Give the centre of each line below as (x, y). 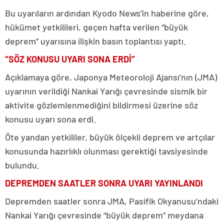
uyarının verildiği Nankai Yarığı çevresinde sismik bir (106, 91)
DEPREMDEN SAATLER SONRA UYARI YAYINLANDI (104, 183)
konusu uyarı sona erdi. (50, 119)
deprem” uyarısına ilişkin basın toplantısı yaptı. (95, 41)
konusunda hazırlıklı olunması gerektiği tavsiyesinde (106, 151)
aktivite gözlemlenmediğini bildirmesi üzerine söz (101, 105)
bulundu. (22, 165)
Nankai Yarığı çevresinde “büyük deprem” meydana (104, 215)
